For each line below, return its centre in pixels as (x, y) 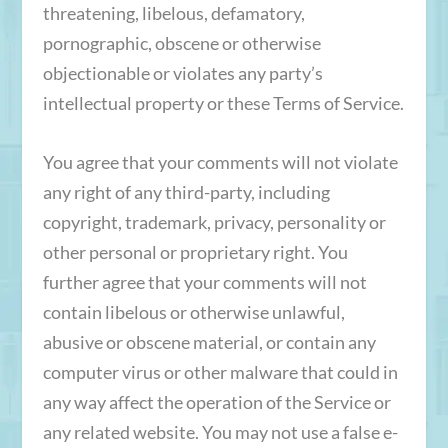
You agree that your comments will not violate (220, 161)
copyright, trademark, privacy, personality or (214, 221)
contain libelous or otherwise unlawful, (193, 311)
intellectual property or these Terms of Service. (223, 102)
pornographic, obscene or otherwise (181, 42)
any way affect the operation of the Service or (216, 401)
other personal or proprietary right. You (195, 251)
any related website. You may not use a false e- (220, 431)
